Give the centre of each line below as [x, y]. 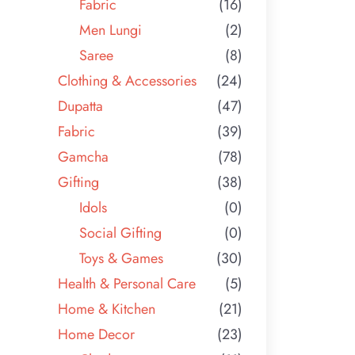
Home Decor [97, 334]
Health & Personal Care [127, 283]
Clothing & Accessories [128, 80]
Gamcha [84, 157]
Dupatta [81, 106]
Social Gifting [121, 233]
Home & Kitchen [107, 309]
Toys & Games [122, 258]
